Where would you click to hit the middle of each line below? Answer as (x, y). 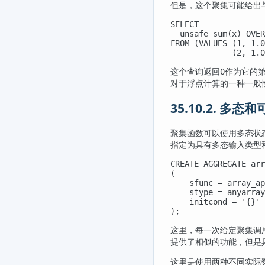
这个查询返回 (195, 72)
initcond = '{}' (215, 202)
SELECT (185, 25)
